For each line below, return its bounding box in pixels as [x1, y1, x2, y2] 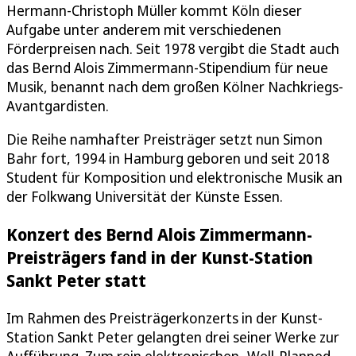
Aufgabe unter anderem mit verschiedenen [6, 19, 281, 39]
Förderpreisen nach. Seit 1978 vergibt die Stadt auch [6, 38, 339, 58]
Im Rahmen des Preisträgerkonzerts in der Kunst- [6, 308, 323, 327]
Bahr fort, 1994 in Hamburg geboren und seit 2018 [6, 148, 330, 168]
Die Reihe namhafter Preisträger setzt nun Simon [6, 129, 323, 149]
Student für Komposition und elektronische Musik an [6, 167, 342, 187]
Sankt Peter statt [6, 268, 146, 292]
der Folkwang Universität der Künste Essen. [6, 186, 283, 206]
